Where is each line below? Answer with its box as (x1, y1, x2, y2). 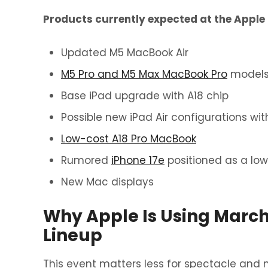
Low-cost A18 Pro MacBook (61, 132, 196, 146)
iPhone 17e (111, 153, 165, 167)
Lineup (43, 224, 102, 247)
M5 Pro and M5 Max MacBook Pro (61, 67, 227, 81)
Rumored (61, 153, 111, 167)
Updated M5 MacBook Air (61, 45, 188, 60)
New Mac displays (61, 175, 154, 189)
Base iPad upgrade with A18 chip (61, 89, 229, 103)
